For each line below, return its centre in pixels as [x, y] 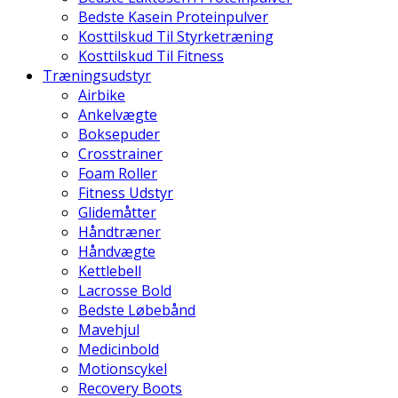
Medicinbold [119, 349]
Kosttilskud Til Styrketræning [176, 36]
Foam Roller [118, 173]
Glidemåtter [117, 212]
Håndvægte [117, 251]
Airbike [102, 95]
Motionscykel [123, 369]
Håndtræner [119, 232]
